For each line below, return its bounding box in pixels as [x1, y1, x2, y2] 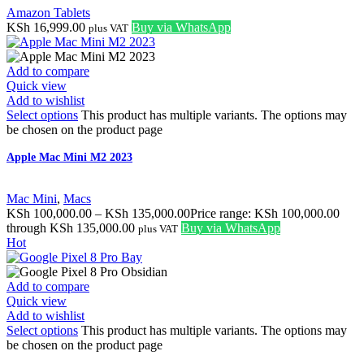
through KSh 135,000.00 [6, 220, 135, 235]
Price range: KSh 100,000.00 [190, 206, 340, 220]
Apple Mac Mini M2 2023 [6, 150, 132, 163]
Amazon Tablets [6, 5, 90, 19]
